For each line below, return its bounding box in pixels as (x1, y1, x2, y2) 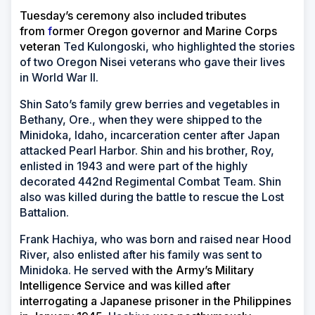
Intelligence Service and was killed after (20, 278, 231, 293)
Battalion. (20, 205, 69, 220)
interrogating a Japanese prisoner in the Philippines (20, 294, 291, 309)
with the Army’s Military (131, 263, 254, 278)
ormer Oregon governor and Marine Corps (52, 24, 277, 39)
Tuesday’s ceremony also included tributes (20, 8, 246, 23)
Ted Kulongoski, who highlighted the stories (63, 39, 295, 54)
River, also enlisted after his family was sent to (20, 247, 262, 262)
